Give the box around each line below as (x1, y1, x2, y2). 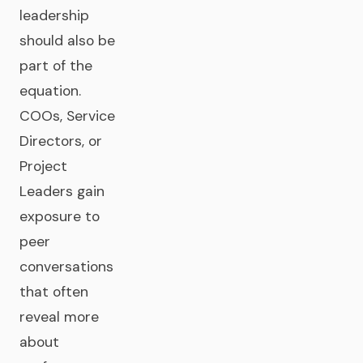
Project (19, 157, 67, 175)
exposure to (19, 207, 100, 225)
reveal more (19, 308, 99, 326)
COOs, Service (19, 107, 115, 125)
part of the (19, 57, 92, 75)
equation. (19, 82, 81, 100)
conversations (19, 258, 113, 275)
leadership (19, 6, 89, 24)
